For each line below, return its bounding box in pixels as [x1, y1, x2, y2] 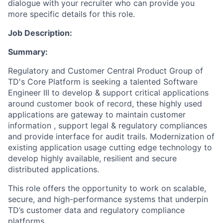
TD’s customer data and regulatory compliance [8, 205, 185, 216]
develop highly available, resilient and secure [8, 153, 177, 164]
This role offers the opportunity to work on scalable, [8, 183, 206, 194]
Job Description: [8, 28, 72, 38]
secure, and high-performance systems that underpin [8, 194, 208, 205]
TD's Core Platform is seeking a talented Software [8, 77, 198, 87]
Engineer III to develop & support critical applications [8, 88, 209, 98]
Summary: [8, 47, 48, 57]
